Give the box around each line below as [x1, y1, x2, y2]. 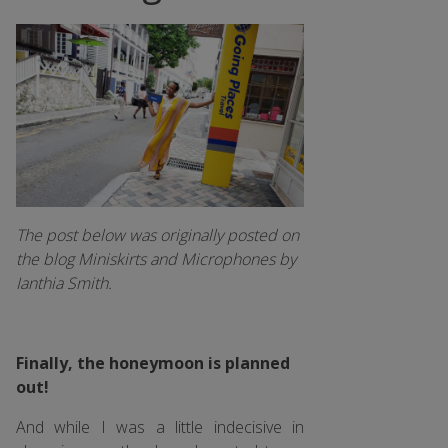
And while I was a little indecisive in [16, 415, 304, 438]
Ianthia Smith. [16, 271, 112, 294]
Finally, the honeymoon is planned [16, 351, 290, 374]
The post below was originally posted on [16, 223, 299, 246]
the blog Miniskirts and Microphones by [16, 247, 296, 270]
